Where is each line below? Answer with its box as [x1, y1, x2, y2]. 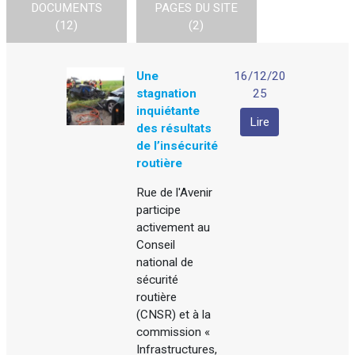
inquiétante [136, 103, 200, 118]
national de [136, 255, 194, 270]
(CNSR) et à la [136, 307, 212, 323]
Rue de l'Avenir [136, 185, 213, 200]
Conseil [136, 238, 176, 253]
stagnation [136, 86, 197, 101]
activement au [136, 220, 211, 235]
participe [136, 203, 181, 218]
